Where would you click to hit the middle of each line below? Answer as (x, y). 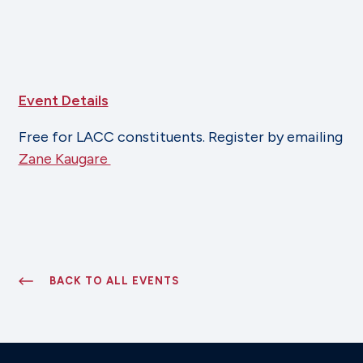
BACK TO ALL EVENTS (114, 281)
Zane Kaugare (64, 159)
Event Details (63, 100)
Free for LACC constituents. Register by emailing (180, 137)
